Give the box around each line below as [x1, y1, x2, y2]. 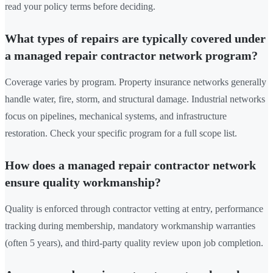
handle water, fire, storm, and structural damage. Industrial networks [5, 94, 265, 105]
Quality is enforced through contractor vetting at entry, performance [5, 204, 263, 214]
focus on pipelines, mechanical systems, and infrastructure [5, 111, 227, 122]
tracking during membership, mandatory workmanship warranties [5, 221, 255, 232]
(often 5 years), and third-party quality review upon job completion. [5, 238, 263, 249]
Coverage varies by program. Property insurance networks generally [5, 77, 266, 88]
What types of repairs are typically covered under [5, 32, 266, 46]
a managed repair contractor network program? [5, 49, 258, 63]
